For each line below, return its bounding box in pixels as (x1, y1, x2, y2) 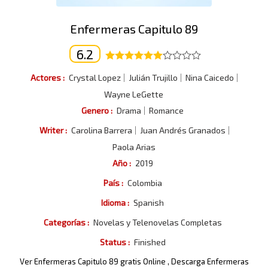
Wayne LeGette (104, 89, 163, 99)
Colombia (127, 178, 162, 188)
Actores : (31, 72, 65, 83)
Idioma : (101, 197, 129, 208)
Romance (149, 105, 184, 115)
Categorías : (43, 217, 89, 227)
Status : (99, 237, 130, 247)
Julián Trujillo (129, 72, 178, 83)
